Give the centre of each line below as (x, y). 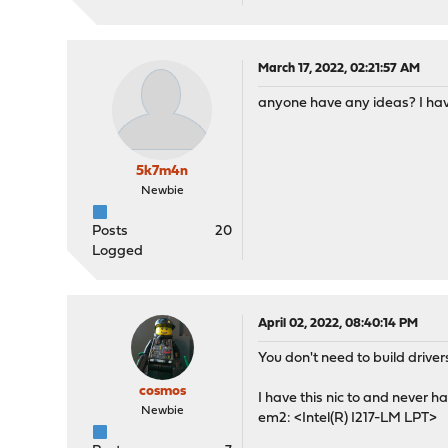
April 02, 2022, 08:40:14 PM (338, 323)
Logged (118, 251)
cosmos (162, 391)
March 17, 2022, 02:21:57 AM (339, 68)
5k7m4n (162, 171)
